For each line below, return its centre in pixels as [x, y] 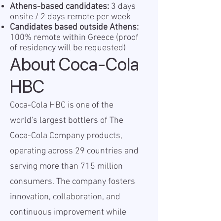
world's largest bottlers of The [67, 121]
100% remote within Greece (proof [74, 38]
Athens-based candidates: [59, 7]
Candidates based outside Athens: [74, 27]
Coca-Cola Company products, [66, 136]
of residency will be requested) [68, 48]
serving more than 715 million [66, 166]
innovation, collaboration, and [65, 197]
